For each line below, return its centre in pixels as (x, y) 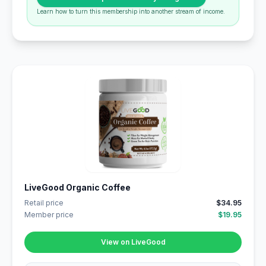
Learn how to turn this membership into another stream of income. (131, 11)
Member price (49, 215)
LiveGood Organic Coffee (77, 187)
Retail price (44, 203)
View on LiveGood (133, 242)
